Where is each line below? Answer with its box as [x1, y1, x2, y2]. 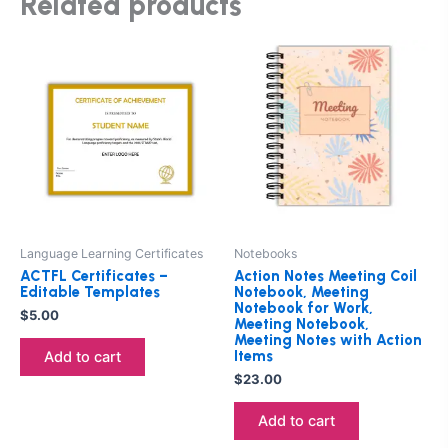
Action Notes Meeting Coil [234, 266, 417, 285]
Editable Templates [20, 282, 160, 301]
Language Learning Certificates [20, 245, 203, 261]
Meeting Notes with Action [234, 330, 422, 349]
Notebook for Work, [234, 298, 373, 317]
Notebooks [234, 245, 297, 261]
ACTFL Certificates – [20, 266, 168, 285]
